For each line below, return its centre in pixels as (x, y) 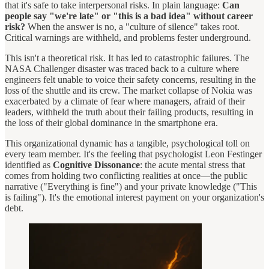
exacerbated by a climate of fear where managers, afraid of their (125, 101)
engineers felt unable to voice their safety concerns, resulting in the (130, 79)
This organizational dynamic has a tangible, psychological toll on (127, 143)
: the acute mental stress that (192, 165)
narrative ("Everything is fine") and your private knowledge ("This (131, 186)
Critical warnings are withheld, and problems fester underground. (128, 37)
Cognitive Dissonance (96, 165)
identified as (29, 165)
